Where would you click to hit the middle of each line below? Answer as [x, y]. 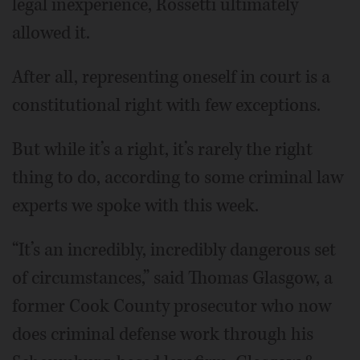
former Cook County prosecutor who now [172, 307]
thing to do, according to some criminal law [178, 178]
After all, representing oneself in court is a [171, 78]
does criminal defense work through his [163, 335]
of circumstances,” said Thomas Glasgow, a [172, 278]
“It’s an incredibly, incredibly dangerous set [174, 250]
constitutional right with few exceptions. [166, 106]
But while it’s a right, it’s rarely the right [162, 150]
